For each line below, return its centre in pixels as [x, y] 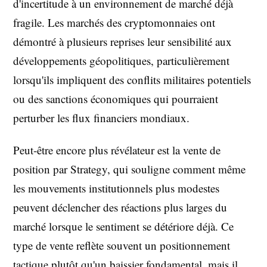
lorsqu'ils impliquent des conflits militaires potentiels [132, 80]
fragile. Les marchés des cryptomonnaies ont [114, 22]
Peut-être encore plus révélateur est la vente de [117, 150]
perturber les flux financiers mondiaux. [101, 118]
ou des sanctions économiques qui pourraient [116, 99]
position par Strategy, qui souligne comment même [129, 169]
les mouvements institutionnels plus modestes [116, 188]
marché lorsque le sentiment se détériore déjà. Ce [123, 226]
